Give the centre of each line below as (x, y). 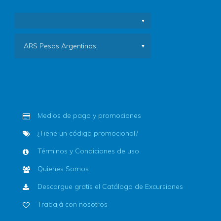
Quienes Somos (63, 169)
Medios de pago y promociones (89, 116)
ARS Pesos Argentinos (60, 46)
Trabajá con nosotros (73, 204)
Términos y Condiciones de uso (88, 151)
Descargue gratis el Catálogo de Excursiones (110, 187)
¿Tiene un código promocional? (88, 133)
